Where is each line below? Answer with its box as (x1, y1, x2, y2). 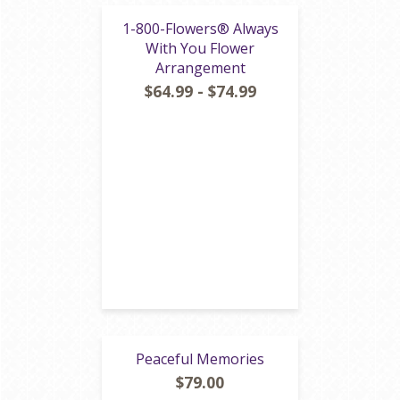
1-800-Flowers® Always (121, 19, 279, 38)
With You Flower (146, 38, 254, 58)
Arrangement (154, 58, 246, 78)
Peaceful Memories (136, 349, 264, 369)
